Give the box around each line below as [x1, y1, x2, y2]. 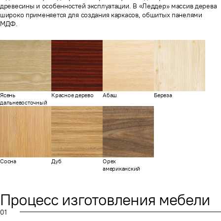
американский [103, 164, 141, 172]
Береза [154, 91, 172, 99]
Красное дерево [51, 91, 94, 99]
